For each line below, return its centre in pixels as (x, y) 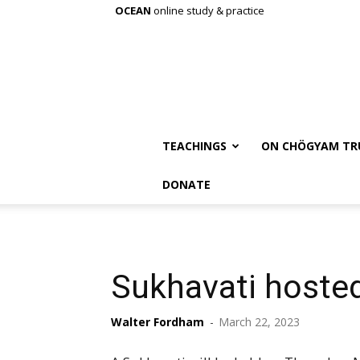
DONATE (186, 184)
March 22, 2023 (259, 322)
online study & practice (208, 10)
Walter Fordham (157, 322)
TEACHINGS (194, 146)
